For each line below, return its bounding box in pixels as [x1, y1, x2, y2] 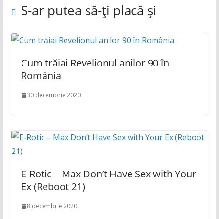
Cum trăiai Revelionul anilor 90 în [21, 56, 169, 70]
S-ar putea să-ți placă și [21, 1, 156, 20]
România [21, 69, 61, 83]
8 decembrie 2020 [26, 202, 77, 211]
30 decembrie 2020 [26, 91, 81, 100]
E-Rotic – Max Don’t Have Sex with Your [21, 167, 196, 181]
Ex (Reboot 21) [21, 180, 85, 194]
